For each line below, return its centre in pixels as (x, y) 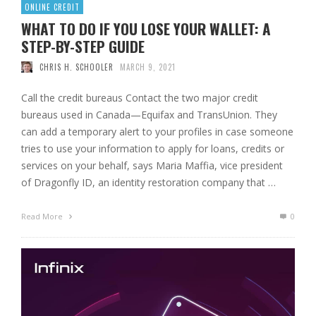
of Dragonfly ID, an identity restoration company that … (148, 182)
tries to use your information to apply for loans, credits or (153, 148)
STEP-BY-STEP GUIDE (83, 46)
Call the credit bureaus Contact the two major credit (140, 97)
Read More (43, 216)
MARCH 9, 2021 (148, 67)
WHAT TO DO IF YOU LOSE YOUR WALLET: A (146, 28)
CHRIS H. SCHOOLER (76, 67)
